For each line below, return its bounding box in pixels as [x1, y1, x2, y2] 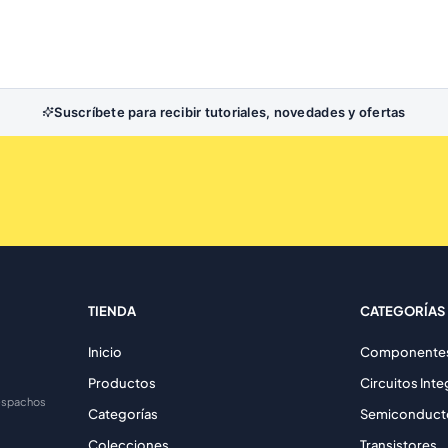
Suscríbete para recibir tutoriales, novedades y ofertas [54, 103, 406, 120]
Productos [88, 374, 156, 391]
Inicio [88, 343, 122, 360]
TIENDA [88, 302, 136, 319]
